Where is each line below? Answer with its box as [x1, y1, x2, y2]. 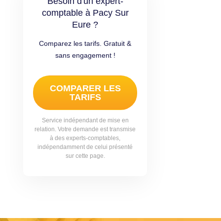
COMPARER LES [49, 83, 121, 93]
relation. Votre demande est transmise [35, 126, 136, 133]
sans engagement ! [55, 51, 115, 59]
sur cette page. [65, 152, 105, 159]
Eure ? [72, 20, 98, 30]
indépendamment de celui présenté [37, 144, 133, 150]
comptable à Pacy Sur [41, 8, 129, 18]
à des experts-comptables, [50, 135, 120, 142]
